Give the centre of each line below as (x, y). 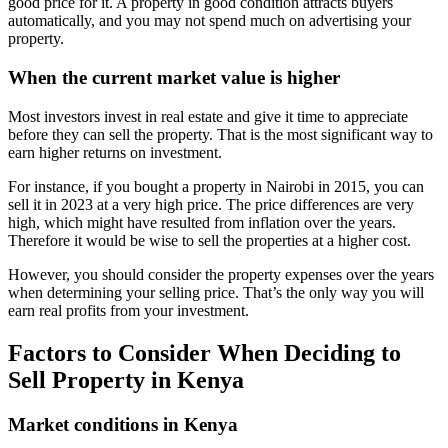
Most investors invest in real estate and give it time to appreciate (208, 116)
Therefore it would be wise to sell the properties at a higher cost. (209, 240)
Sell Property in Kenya (126, 379)
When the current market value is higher (176, 77)
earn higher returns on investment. (115, 152)
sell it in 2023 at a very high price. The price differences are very (211, 204)
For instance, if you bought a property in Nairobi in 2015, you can (216, 186)
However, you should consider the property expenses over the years (221, 274)
